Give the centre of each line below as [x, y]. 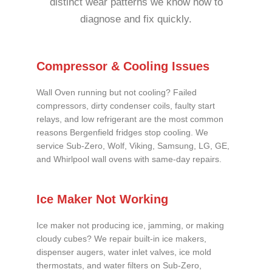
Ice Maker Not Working [102, 199]
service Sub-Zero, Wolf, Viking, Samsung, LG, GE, [133, 146]
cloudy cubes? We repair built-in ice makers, [121, 239]
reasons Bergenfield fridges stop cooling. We [122, 132]
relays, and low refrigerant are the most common [130, 119]
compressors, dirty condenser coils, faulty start [126, 106]
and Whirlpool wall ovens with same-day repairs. [129, 159]
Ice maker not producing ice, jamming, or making [130, 226]
